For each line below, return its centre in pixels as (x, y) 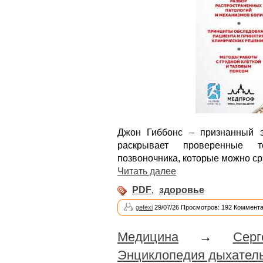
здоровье (182, 190)
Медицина (148, 237)
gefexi (144, 208)
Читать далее (147, 171)
